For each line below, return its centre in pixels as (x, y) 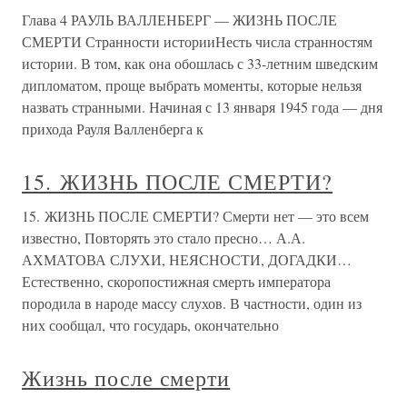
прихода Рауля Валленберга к (113, 129)
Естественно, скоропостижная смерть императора (176, 282)
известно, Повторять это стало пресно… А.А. (164, 238)
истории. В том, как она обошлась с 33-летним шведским (200, 64)
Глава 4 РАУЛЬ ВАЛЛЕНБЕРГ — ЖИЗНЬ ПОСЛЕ (179, 20)
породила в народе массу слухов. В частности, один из (192, 303)
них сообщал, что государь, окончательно (150, 325)
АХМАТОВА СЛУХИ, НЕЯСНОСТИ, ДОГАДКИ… (187, 260)
